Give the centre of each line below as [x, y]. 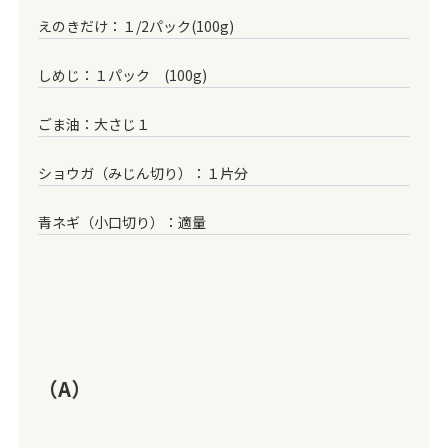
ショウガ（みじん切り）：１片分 [142, 173]
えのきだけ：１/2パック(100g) [135, 26]
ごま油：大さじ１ [93, 124]
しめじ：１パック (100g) [122, 75]
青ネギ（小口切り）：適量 [121, 222]
